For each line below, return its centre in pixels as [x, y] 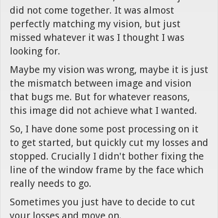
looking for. [35, 51]
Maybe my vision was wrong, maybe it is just [109, 70]
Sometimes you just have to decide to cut [102, 202]
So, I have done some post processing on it [104, 129]
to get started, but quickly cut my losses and [109, 143]
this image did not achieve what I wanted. [103, 111]
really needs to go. [51, 184]
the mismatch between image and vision [100, 83]
